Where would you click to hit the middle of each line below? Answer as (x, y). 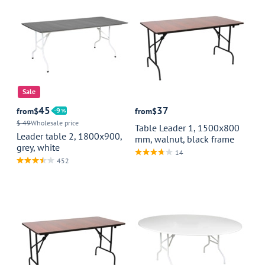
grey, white (38, 147)
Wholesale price (55, 122)
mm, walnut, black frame (185, 139)
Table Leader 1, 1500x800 (187, 127)
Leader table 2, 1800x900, (69, 136)
